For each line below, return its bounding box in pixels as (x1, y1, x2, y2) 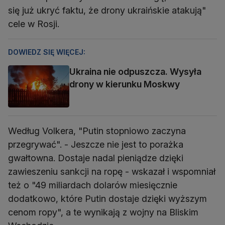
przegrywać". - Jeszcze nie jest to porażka (8, 139, 183, 150)
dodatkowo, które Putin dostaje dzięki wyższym (8, 193, 207, 204)
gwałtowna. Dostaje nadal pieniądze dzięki (8, 153, 183, 164)
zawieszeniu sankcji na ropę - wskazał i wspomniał (8, 166, 215, 177)
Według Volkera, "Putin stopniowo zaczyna (8, 126, 186, 137)
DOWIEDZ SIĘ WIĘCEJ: (8, 47, 85, 56)
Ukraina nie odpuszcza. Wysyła (69, 66, 201, 77)
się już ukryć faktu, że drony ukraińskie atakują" (8, 5, 206, 16)
